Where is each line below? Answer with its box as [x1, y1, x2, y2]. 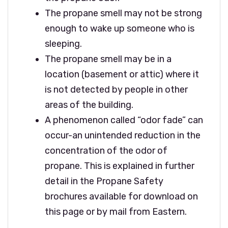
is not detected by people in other [45, 84, 188, 95]
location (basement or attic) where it [45, 69, 199, 80]
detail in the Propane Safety [45, 176, 163, 187]
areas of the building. [45, 99, 133, 110]
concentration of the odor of [45, 145, 167, 156]
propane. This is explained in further [45, 160, 194, 172]
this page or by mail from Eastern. [45, 206, 187, 217]
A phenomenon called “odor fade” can [45, 115, 203, 126]
